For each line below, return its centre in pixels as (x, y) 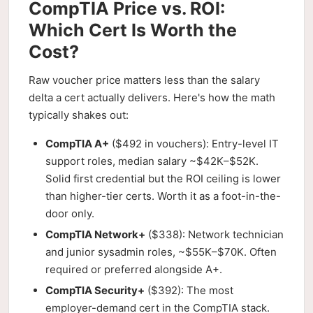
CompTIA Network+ (95, 234)
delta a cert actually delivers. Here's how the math (152, 97)
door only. (70, 213)
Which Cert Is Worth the (133, 30)
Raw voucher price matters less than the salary (144, 80)
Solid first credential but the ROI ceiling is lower (163, 179)
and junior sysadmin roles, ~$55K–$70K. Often (161, 252)
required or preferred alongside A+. (134, 269)
